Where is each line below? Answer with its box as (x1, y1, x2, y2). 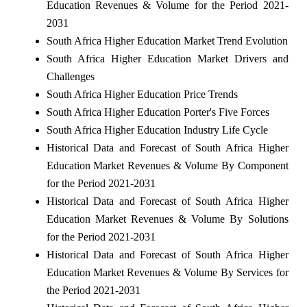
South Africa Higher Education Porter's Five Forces (46, 106, 269, 118)
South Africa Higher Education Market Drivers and (46, 52, 288, 64)
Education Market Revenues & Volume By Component (46, 159, 288, 171)
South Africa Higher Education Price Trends (46, 88, 238, 100)
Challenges (46, 70, 95, 82)
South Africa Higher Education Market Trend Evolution (46, 34, 288, 47)
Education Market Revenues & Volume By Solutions (46, 212, 288, 225)
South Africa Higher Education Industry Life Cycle (46, 123, 268, 136)
